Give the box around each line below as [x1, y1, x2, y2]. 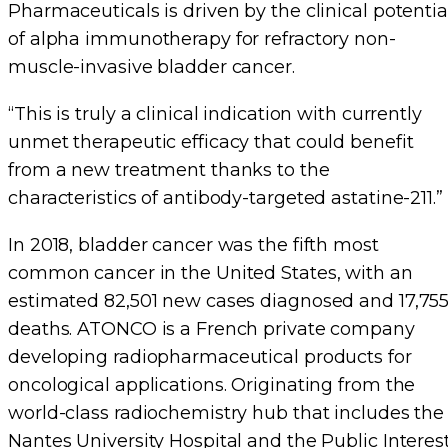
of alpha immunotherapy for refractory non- [8, 27, 396, 50]
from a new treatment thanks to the [8, 158, 330, 181]
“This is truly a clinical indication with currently [8, 102, 422, 125]
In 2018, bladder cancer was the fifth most [8, 233, 379, 256]
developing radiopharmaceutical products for [8, 345, 412, 368]
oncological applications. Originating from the [8, 373, 416, 396]
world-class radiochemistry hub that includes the [8, 401, 445, 424]
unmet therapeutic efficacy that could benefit [8, 130, 414, 153]
